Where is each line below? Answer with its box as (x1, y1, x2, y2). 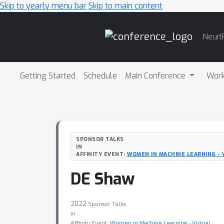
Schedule (83, 70, 117, 81)
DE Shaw (70, 168, 134, 189)
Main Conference (125, 70, 187, 81)
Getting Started (20, 70, 75, 81)
